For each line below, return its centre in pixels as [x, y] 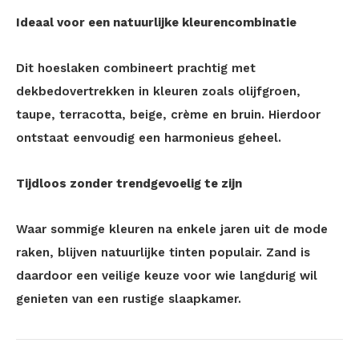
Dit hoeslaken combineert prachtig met [136, 68]
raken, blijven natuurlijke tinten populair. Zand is [163, 252]
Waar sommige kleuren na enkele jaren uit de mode [172, 229]
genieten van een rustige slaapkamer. [129, 299]
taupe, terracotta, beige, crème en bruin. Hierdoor [168, 115]
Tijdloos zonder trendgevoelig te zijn [129, 184]
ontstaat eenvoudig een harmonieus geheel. [149, 138]
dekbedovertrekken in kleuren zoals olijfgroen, [158, 91]
